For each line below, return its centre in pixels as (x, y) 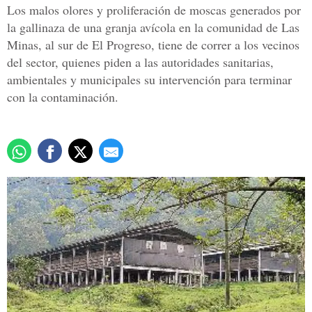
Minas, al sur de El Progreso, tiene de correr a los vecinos (153, 45)
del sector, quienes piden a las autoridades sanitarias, (140, 62)
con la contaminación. (63, 97)
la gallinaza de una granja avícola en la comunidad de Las (153, 28)
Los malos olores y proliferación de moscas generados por (154, 10)
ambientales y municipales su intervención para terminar (149, 80)
